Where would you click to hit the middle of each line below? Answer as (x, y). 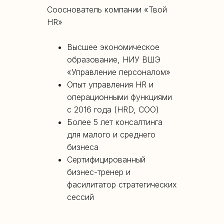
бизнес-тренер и (99, 172)
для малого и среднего (111, 135)
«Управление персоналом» (119, 72)
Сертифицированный (106, 160)
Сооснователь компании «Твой (107, 10)
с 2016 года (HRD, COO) (113, 110)
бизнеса (83, 147)
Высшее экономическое (113, 47)
